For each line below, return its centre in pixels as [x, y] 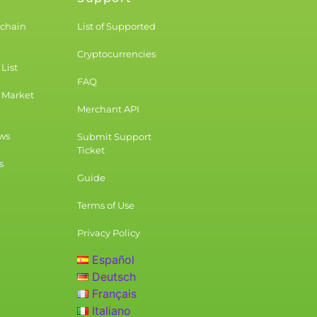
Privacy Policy [109, 233]
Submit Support [115, 137]
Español [114, 260]
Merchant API [109, 109]
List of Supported [117, 27]
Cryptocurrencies [117, 54]
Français [115, 294]
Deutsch [114, 277]
